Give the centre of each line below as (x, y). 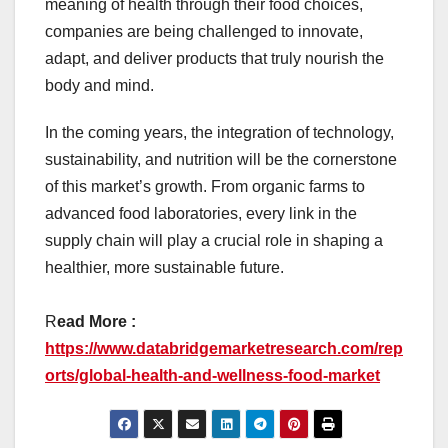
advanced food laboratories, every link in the (201, 213)
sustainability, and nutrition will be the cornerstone (221, 159)
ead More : (96, 321)
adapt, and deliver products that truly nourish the (214, 58)
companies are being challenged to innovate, (204, 31)
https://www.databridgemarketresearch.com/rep (224, 348)
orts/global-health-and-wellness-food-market (212, 375)
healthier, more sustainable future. (164, 267)
